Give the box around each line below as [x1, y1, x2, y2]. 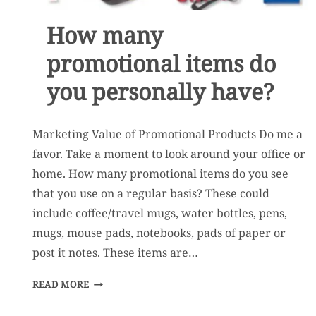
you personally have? [46, 75, 274, 107]
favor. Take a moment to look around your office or [32, 145, 305, 162]
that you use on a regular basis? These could [32, 185, 269, 201]
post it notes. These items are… [32, 244, 198, 260]
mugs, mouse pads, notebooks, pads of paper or [32, 224, 286, 241]
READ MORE [32, 277, 90, 291]
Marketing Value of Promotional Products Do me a [32, 126, 303, 142]
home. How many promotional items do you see [32, 165, 288, 181]
